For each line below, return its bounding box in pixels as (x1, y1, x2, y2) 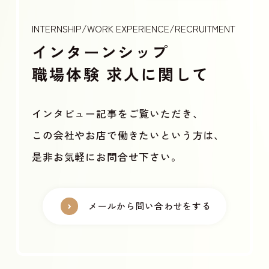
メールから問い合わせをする (88, 199, 211, 213)
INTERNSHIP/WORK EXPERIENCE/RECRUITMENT (32, 22, 236, 35)
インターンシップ (32, 40, 169, 63)
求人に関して (100, 62, 210, 85)
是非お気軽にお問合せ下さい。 (32, 149, 182, 164)
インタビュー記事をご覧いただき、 (32, 106, 204, 121)
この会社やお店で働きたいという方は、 (32, 127, 225, 142)
